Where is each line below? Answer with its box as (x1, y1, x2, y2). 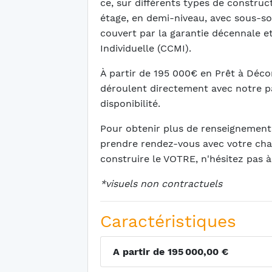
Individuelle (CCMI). (100, 42, 194, 54)
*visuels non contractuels (100, 178, 222, 189)
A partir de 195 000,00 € (113, 246, 228, 257)
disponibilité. (100, 98, 160, 109)
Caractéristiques (100, 211, 236, 231)
